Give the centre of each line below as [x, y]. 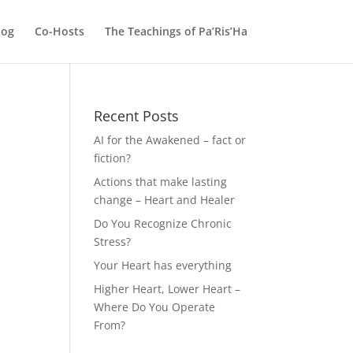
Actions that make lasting [161, 182]
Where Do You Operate [155, 307]
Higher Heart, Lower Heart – [167, 289]
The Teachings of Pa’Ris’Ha [176, 31]
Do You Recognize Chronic [163, 223]
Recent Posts [137, 116]
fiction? [113, 158]
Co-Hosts [59, 31]
